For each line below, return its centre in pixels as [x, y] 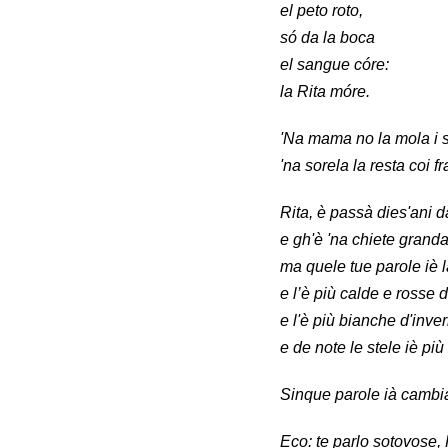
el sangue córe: [334, 65]
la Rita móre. [325, 92]
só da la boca [327, 38]
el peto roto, [321, 11]
